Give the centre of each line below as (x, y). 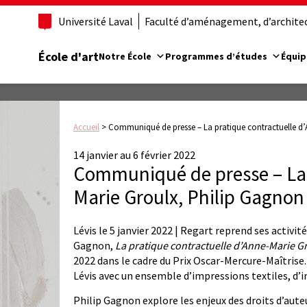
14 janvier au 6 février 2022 (134, 155)
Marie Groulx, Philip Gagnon (189, 197)
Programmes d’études (216, 56)
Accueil (86, 127)
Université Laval (96, 21)
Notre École (125, 56)
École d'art (69, 56)
